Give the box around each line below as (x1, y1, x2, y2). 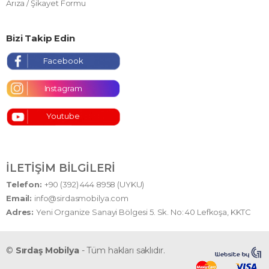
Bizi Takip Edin (6, 32, 75, 44)
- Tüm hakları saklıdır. (79, 244, 165, 256)
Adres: (6, 207, 37, 217)
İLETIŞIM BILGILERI (6, 161, 115, 175)
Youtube (46, 110, 80, 121)
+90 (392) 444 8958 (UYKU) (44, 179, 145, 189)
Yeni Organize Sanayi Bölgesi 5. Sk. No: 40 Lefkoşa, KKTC (36, 207, 252, 217)
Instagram (44, 83, 82, 93)
